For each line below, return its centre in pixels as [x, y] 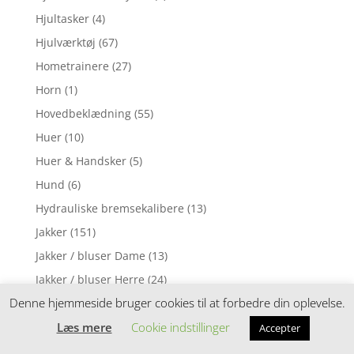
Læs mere [84, 327]
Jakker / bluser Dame [90, 256]
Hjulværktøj [65, 43]
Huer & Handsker [81, 161]
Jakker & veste [72, 303]
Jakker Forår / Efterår [90, 327]
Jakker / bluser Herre [90, 280]
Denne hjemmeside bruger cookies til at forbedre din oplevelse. [177, 303]
